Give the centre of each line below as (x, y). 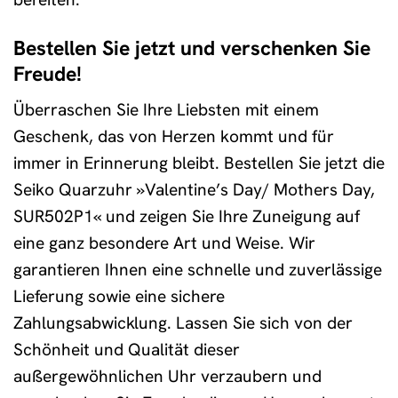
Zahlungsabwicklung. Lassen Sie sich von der (183, 323)
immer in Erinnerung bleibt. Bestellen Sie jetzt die (199, 163)
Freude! (48, 73)
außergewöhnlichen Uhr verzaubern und (167, 377)
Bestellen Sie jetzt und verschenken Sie (192, 48)
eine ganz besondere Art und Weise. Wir (164, 243)
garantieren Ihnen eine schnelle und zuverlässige (198, 270)
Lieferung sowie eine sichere (119, 297)
